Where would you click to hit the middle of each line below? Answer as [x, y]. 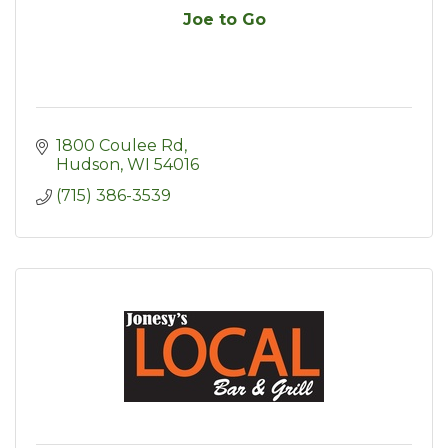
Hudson [88, 165]
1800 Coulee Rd [120, 146]
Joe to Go [224, 20]
